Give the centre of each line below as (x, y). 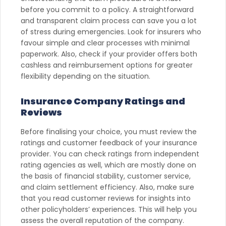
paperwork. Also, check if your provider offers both (109, 54)
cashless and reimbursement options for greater (107, 65)
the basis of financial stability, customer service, (106, 176)
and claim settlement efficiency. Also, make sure (107, 187)
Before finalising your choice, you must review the (109, 131)
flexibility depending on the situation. (86, 76)
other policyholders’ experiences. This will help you (109, 209)
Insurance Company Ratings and (103, 101)
